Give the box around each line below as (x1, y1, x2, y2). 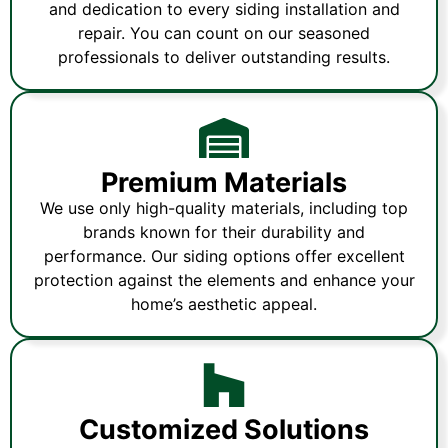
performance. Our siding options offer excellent (43, 245, 405, 266)
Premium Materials (101, 165, 347, 199)
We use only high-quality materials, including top (40, 197, 408, 218)
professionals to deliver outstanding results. (58, 46, 390, 67)
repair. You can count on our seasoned (78, 22, 370, 43)
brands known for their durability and (83, 221, 365, 242)
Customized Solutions (79, 412, 369, 446)
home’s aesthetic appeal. (131, 293, 317, 314)
